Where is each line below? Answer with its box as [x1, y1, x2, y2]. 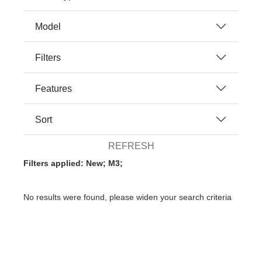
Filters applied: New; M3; [23, 158, 123, 168]
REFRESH [108, 141, 154, 151]
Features [35, 83, 72, 94]
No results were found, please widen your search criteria [23, 192, 232, 202]
